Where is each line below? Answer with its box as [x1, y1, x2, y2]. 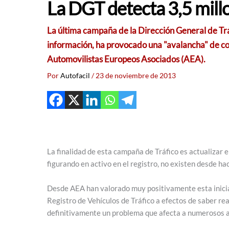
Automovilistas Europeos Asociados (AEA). [47, 54, 205, 65]
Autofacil [60, 71, 91, 80]
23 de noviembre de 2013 [96, 71, 176, 80]
